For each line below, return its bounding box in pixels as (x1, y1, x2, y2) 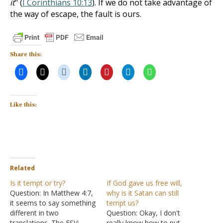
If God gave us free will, (107, 178, 182, 188)
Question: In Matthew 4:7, (10, 188, 93, 198)
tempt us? (107, 198, 138, 208)
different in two (10, 208, 59, 218)
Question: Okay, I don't (107, 208, 180, 218)
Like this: (10, 101, 37, 109)
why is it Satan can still (107, 188, 179, 198)
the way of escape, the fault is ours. (10, 8, 141, 19)
